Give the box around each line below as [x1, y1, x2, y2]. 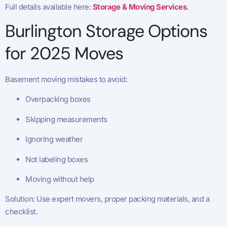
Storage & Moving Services [92, 2, 186, 12]
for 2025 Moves [5, 42, 123, 65]
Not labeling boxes [25, 154, 88, 164]
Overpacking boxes [25, 94, 91, 104]
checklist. [5, 207, 37, 217]
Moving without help [25, 174, 94, 184]
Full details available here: [5, 2, 93, 12]
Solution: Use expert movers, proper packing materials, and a [5, 194, 209, 204]
